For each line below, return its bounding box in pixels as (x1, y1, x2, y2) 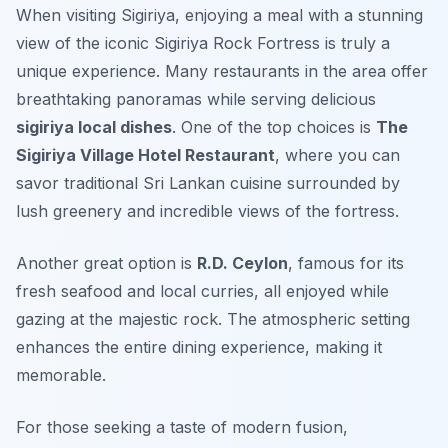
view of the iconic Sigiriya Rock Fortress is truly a (16, 33, 390, 54)
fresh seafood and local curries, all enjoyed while (16, 281, 389, 302)
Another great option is (16, 253, 197, 274)
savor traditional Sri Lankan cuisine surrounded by (16, 173, 400, 194)
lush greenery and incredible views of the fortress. (16, 201, 399, 222)
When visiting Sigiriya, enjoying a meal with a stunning (16, 5, 423, 26)
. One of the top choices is (172, 117, 376, 138)
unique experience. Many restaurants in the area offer (16, 61, 428, 82)
